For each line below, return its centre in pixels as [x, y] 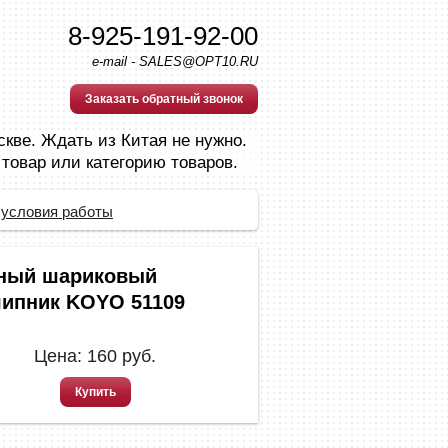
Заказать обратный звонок [164, 99]
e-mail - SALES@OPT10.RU [175, 61]
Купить [95, 392]
